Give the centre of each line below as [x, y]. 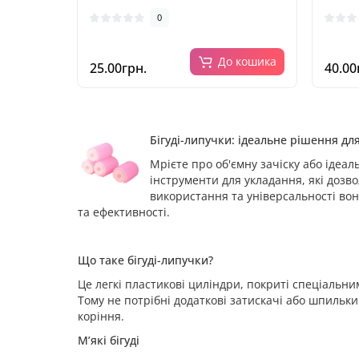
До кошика [247, 61]
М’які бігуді [109, 340]
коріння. [101, 316]
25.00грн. [118, 68]
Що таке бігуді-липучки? [145, 260]
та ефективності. [124, 212]
